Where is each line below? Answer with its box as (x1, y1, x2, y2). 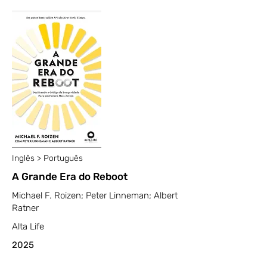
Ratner (12, 203, 39, 213)
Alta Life (12, 221, 44, 232)
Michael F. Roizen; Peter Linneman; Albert (12, 190, 178, 201)
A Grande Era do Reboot (12, 170, 128, 182)
